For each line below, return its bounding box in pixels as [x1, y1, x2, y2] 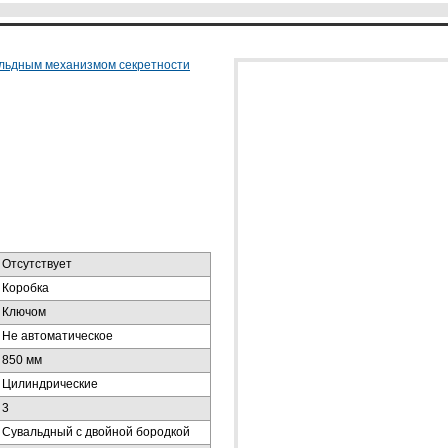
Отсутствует [2, 257, 72, 271]
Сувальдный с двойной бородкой [2, 425, 190, 439]
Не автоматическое [2, 329, 113, 343]
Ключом [2, 305, 46, 319]
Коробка [2, 281, 49, 295]
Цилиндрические [2, 377, 98, 391]
